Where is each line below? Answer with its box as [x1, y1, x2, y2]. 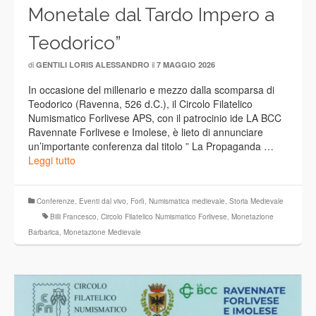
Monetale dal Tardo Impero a [28, 4, 274, 26]
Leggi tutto [28, 153, 75, 168]
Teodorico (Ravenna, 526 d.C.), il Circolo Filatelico [28, 97, 253, 111]
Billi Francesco [50, 212, 97, 222]
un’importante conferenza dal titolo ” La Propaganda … [28, 139, 274, 154]
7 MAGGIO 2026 [157, 59, 215, 71]
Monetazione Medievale [63, 227, 141, 238]
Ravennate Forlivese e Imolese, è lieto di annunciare [28, 125, 263, 140]
